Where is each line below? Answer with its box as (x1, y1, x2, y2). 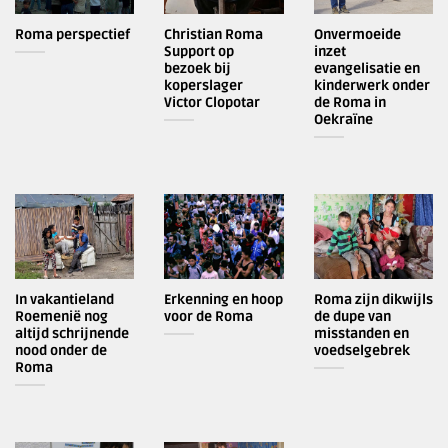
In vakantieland (15, 291, 114, 309)
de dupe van (313, 308, 391, 326)
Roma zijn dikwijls (313, 291, 433, 309)
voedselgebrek (313, 342, 410, 360)
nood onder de (15, 342, 107, 360)
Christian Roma (164, 26, 264, 44)
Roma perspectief (15, 26, 130, 44)
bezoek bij (164, 60, 232, 78)
